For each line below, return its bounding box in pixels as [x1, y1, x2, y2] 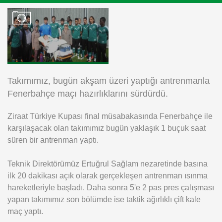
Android [40, 38, 70, 48]
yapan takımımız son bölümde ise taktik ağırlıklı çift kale [7, 195, 201, 204]
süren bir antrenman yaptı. [7, 135, 99, 145]
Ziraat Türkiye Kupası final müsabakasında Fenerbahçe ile [7, 111, 213, 121]
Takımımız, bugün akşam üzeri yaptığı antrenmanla [7, 76, 210, 86]
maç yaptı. [7, 207, 43, 216]
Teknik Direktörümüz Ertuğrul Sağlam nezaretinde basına [7, 159, 208, 168]
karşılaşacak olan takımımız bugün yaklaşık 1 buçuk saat [7, 123, 206, 133]
